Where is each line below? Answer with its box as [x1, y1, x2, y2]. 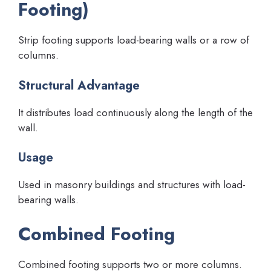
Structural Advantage [18, 76, 140, 94]
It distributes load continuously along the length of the [18, 105, 253, 120]
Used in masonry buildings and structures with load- [18, 177, 246, 192]
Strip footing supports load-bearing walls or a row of [18, 33, 249, 48]
